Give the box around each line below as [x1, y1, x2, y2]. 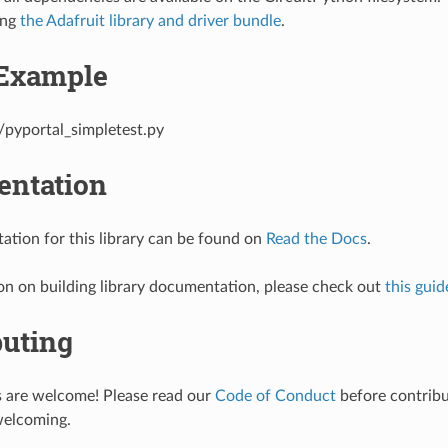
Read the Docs [265, 230, 367, 247]
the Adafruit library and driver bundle [19, 12, 281, 29]
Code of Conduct [214, 387, 336, 404]
